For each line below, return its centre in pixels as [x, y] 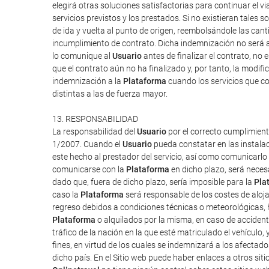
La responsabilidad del [95, 131]
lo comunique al [82, 56]
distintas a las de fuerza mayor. [110, 94]
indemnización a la [88, 81]
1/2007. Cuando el [87, 144]
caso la [66, 195]
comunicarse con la [89, 169]
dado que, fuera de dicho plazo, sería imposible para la [153, 182]
